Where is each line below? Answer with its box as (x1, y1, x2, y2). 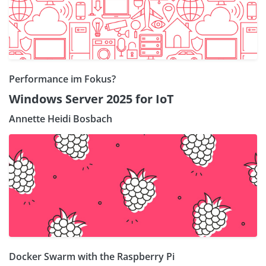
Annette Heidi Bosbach (9, 112, 112, 125)
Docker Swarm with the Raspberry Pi (9, 249, 175, 263)
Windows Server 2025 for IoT (9, 90, 174, 107)
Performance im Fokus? (9, 72, 116, 85)
